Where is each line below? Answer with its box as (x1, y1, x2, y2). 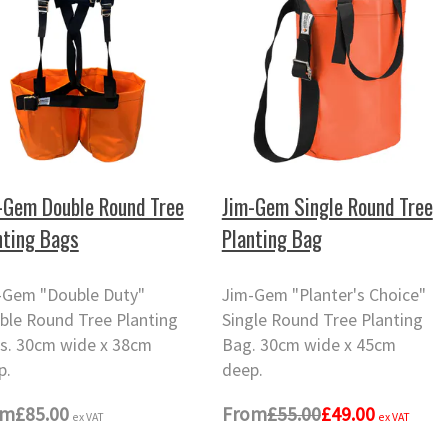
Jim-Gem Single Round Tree (221, 190, 433, 222)
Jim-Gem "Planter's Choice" (221, 284, 426, 307)
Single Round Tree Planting (221, 309, 423, 332)
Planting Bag (221, 222, 322, 254)
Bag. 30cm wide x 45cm (221, 334, 396, 357)
